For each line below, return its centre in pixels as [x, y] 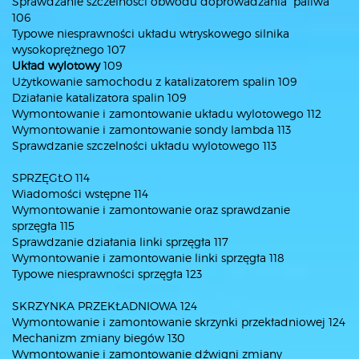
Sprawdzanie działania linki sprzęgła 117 [120, 242]
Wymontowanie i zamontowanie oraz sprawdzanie [151, 210]
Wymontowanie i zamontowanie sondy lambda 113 [151, 129]
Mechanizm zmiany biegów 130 [99, 338]
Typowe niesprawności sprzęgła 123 [107, 274]
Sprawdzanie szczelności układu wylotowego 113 [144, 145]
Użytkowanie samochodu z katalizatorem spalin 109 [154, 81]
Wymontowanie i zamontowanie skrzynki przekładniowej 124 [179, 322]
